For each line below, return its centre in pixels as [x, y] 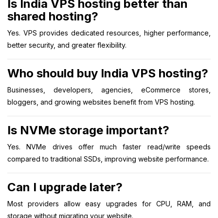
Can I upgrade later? [65, 187]
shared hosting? [53, 16]
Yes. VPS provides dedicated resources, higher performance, [109, 33]
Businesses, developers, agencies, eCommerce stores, [109, 90]
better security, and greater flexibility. [67, 45]
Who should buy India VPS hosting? [108, 73]
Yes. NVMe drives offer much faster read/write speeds [109, 146]
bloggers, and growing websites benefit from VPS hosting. [101, 102]
